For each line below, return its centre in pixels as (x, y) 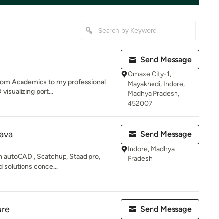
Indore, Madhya (151, 149)
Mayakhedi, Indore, (156, 84)
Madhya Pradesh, (153, 94)
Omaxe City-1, (149, 74)
